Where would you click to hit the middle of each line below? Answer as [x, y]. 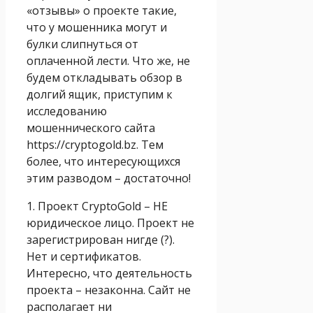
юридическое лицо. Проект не [110, 223]
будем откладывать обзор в [104, 77]
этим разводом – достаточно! [109, 178]
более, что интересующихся [103, 161]
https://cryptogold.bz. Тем [95, 144]
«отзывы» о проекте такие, [102, 10]
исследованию [67, 111]
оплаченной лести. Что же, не [108, 60]
